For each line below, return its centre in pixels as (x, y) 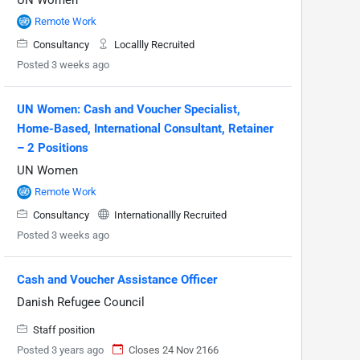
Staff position (63, 329)
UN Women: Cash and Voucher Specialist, (129, 109)
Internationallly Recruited (169, 215)
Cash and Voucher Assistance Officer (117, 279)
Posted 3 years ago (60, 350)
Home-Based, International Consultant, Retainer (145, 128)
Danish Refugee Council (81, 302)
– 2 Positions (53, 147)
